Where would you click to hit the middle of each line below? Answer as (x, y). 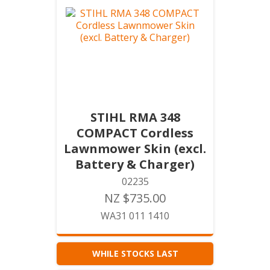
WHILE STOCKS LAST (135, 253)
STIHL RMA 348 (135, 117)
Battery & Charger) (135, 164)
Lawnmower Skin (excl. (135, 149)
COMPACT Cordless (135, 133)
